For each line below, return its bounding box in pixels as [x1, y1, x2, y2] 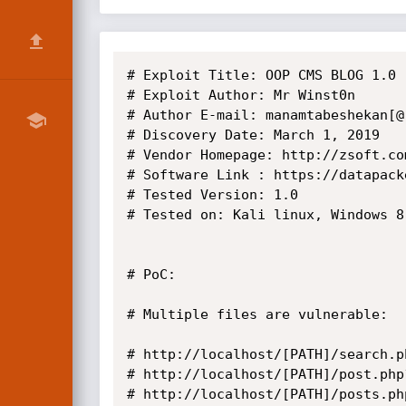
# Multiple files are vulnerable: [126, 306, 388, 323]
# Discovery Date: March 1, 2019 [126, 127, 380, 143]
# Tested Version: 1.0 [126, 187, 298, 203]
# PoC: [126, 266, 176, 283]
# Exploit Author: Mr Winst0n [126, 87, 355, 103]
